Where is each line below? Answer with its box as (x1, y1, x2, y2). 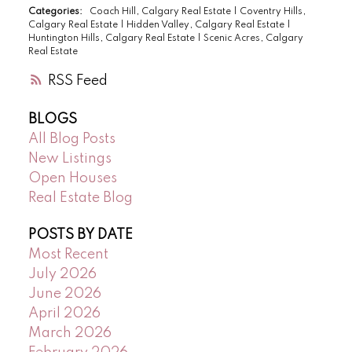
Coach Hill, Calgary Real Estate (89, 7, 233, 17)
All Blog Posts (27, 132, 115, 147)
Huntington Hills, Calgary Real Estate (27, 34, 197, 44)
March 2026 (27, 326, 112, 341)
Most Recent (27, 247, 108, 262)
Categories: (27, 7, 82, 17)
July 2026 (27, 267, 97, 282)
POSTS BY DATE (27, 228, 133, 243)
